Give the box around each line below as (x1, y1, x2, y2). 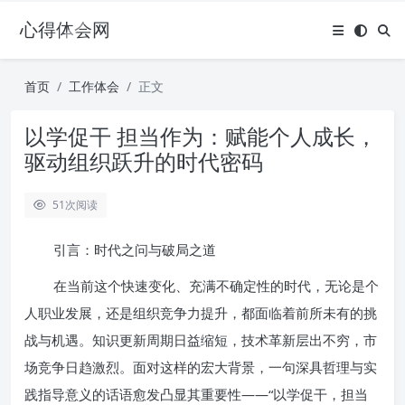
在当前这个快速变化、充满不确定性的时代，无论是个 (53, 277, 379, 295)
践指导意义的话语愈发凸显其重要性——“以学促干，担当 (24, 385, 368, 403)
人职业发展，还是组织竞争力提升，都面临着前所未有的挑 (24, 304, 377, 322)
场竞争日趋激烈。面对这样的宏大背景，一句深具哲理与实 (24, 358, 377, 376)
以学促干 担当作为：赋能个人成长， (24, 121, 377, 151)
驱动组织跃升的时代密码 (24, 146, 263, 176)
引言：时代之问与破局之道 (53, 240, 216, 259)
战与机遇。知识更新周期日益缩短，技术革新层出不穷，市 (24, 331, 377, 349)
